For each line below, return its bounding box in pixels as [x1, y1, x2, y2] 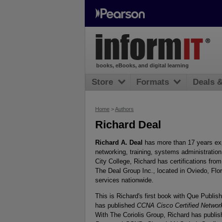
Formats [136, 77, 169, 87]
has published [95, 201, 137, 209]
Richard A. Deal [95, 138, 143, 146]
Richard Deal [95, 118, 161, 131]
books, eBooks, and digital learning [96, 62, 189, 69]
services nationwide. [95, 176, 154, 184]
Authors [115, 106, 134, 112]
